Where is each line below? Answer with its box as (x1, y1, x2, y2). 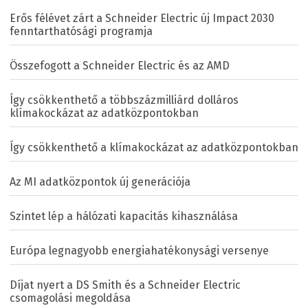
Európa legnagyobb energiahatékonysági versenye (10, 244, 269, 258)
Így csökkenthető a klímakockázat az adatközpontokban (10, 141, 298, 155)
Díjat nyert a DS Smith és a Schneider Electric (10, 278, 241, 292)
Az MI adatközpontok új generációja (10, 175, 190, 189)
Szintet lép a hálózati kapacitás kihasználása (10, 210, 238, 223)
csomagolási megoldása (10, 291, 131, 305)
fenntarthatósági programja (10, 25, 153, 38)
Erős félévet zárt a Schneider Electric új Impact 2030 (10, 12, 274, 25)
